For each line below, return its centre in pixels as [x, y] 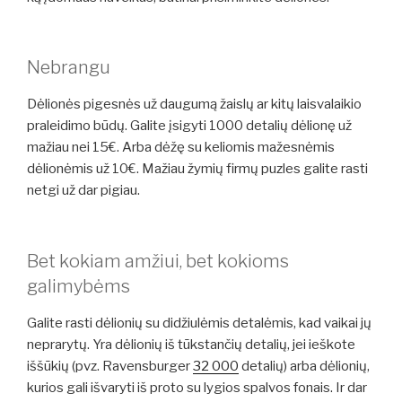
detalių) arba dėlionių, [304, 366]
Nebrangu [69, 68]
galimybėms [79, 286]
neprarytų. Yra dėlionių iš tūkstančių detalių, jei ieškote [191, 344]
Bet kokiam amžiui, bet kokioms [158, 261]
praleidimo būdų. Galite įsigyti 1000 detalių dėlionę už [189, 126]
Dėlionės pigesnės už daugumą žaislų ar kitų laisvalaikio [194, 105]
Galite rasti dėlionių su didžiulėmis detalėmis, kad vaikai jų [199, 323]
